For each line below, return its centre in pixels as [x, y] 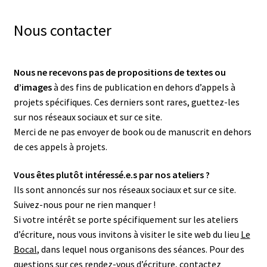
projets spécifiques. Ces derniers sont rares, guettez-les [126, 102]
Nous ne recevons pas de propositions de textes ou [119, 72]
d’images [32, 87]
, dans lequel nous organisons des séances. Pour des [140, 249]
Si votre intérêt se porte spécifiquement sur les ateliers [126, 220]
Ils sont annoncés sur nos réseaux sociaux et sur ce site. [125, 190]
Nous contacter [62, 30]
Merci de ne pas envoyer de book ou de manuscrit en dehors [132, 131]
